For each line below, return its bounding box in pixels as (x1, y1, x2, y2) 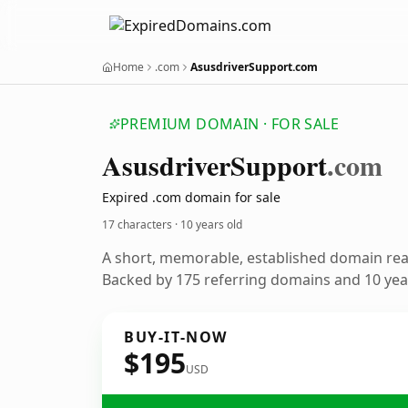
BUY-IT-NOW (124, 327, 228, 347)
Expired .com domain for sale (102, 189, 280, 206)
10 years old (180, 217, 242, 232)
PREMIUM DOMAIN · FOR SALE (120, 114, 339, 134)
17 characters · (102, 217, 180, 232)
